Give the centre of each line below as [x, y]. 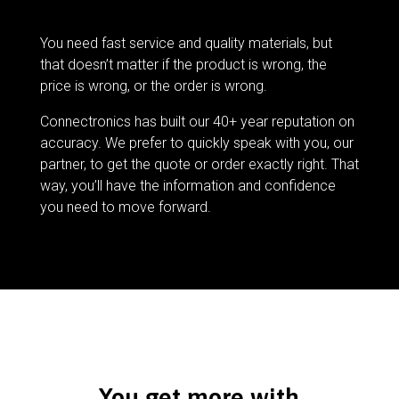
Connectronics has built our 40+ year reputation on [197, 122]
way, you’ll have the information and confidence [187, 186]
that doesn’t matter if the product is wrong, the [183, 65]
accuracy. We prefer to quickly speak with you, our [196, 143]
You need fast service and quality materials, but [186, 43]
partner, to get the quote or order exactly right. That [199, 164]
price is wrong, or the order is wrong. [153, 86]
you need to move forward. [125, 207]
